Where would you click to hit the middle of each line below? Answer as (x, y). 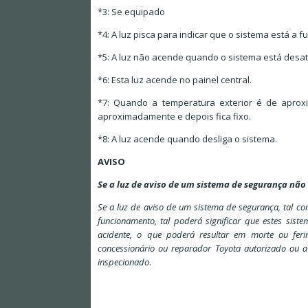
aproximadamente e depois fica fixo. (174, 117)
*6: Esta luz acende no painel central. (175, 80)
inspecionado (123, 262)
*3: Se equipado (131, 12)
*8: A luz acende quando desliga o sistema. (187, 139)
